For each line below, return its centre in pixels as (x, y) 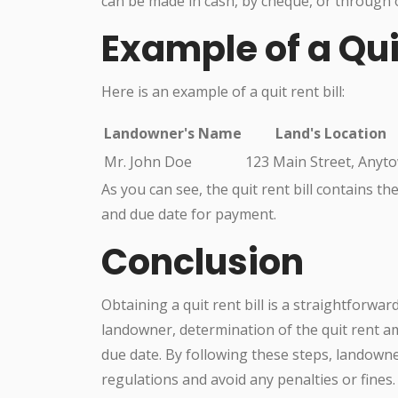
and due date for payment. (189, 214)
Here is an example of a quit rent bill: (223, 91)
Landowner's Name (173, 133)
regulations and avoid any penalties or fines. (248, 379)
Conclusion (203, 262)
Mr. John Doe (148, 161)
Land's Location (331, 133)
